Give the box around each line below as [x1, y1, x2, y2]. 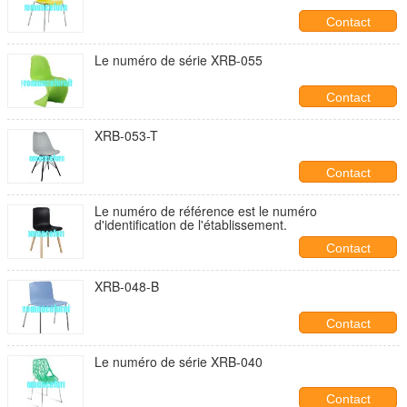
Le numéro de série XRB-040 [94, 352, 263, 371]
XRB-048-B [94, 277, 159, 295]
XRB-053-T [94, 126, 159, 144]
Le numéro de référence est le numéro [94, 202, 317, 220]
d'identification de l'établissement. [94, 215, 287, 233]
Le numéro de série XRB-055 [94, 51, 263, 69]
